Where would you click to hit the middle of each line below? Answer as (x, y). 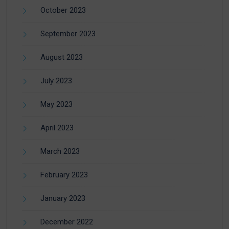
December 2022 (67, 222)
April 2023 (57, 128)
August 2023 (62, 58)
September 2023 (68, 34)
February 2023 (64, 175)
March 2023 (60, 152)
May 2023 (56, 105)
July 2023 (56, 81)
